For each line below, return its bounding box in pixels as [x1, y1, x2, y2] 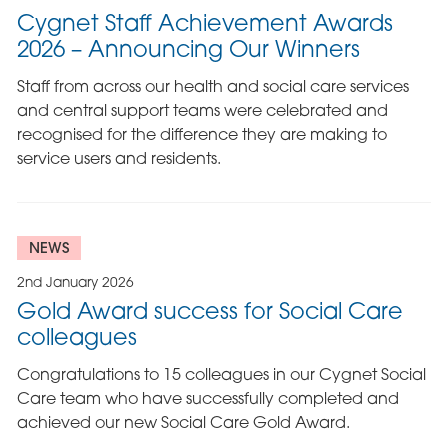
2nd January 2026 [16, 273, 134, 290]
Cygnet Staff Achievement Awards [16, 9, 393, 37]
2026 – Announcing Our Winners [16, 35, 360, 63]
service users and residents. [16, 147, 221, 168]
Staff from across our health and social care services [16, 75, 409, 96]
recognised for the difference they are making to [16, 123, 387, 144]
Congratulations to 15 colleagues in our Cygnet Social [16, 363, 426, 384]
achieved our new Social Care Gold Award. [16, 411, 350, 432]
